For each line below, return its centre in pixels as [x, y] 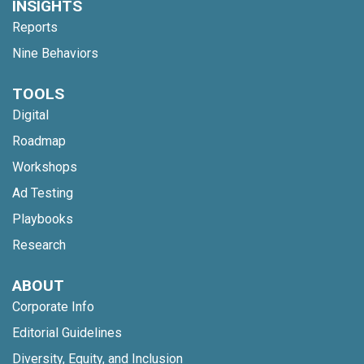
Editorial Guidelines [67, 332]
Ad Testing [43, 193]
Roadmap [39, 141]
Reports [35, 27]
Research [39, 245]
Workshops [45, 167]
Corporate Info [53, 306]
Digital [30, 115]
